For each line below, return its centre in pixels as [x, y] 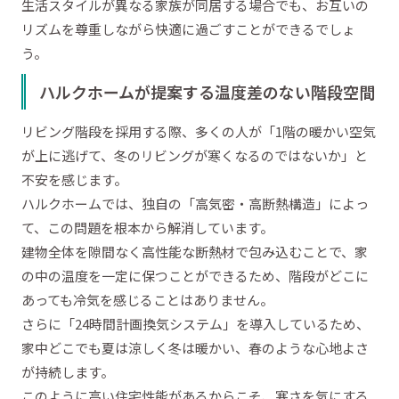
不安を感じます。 [74, 179]
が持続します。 [68, 371]
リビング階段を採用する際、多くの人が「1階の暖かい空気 [199, 131]
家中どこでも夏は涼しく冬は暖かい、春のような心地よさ [195, 347]
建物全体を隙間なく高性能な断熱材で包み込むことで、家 [195, 251]
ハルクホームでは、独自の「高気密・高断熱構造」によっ [195, 203]
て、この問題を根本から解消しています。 [147, 227]
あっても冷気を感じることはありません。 [147, 299]
